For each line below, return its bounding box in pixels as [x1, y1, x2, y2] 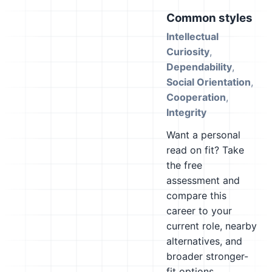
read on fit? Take [166, 144, 244, 156]
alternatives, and [166, 235, 242, 247]
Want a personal [166, 129, 240, 141]
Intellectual [166, 30, 219, 42]
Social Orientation [166, 76, 251, 88]
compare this [166, 189, 226, 202]
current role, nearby [166, 220, 257, 232]
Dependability [166, 61, 232, 73]
